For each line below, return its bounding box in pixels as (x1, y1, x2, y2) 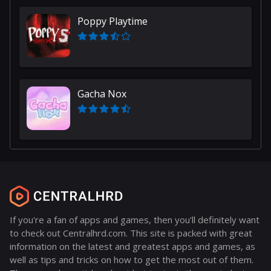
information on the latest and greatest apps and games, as (10, 240, 255, 252)
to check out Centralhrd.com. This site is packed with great (10, 227, 252, 239)
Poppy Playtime (77, 14, 148, 28)
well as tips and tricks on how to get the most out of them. (10, 253, 253, 266)
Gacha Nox (77, 87, 126, 100)
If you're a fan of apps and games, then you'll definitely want (10, 214, 260, 226)
